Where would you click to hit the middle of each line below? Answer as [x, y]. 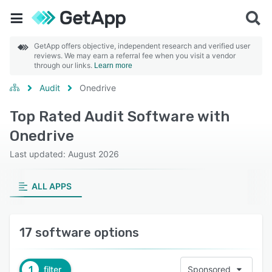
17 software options [79, 233]
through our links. [64, 65]
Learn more [113, 66]
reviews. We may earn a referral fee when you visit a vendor [135, 56]
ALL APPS [51, 186]
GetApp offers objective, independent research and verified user [142, 46]
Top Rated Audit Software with [120, 117]
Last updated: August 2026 [64, 154]
